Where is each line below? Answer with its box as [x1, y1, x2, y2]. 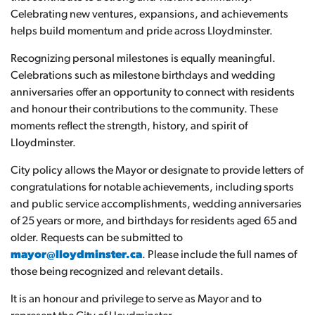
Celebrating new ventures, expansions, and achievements [11, 9, 288, 20]
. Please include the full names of [142, 250, 297, 261]
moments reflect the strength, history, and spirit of [11, 121, 247, 132]
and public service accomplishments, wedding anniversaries [11, 199, 302, 210]
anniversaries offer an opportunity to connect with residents [11, 87, 295, 98]
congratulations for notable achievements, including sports [11, 182, 294, 193]
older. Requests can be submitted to [11, 233, 183, 244]
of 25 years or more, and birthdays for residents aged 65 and [11, 216, 297, 227]
